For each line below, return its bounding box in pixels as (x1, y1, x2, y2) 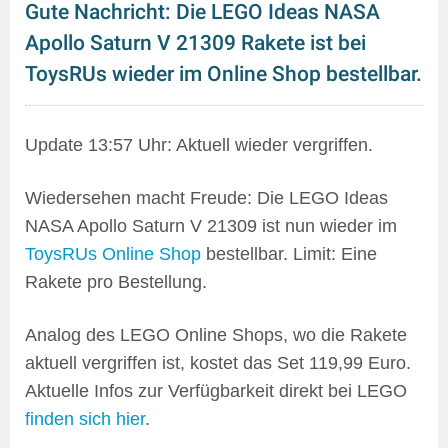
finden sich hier (25, 409, 145, 430)
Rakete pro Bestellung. (25, 272, 207, 293)
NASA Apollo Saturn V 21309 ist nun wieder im (25, 216, 397, 237)
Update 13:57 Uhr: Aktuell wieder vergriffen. (25, 135, 373, 156)
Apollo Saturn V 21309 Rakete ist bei (25, 31, 366, 56)
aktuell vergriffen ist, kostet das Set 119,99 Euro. (25, 353, 411, 374)
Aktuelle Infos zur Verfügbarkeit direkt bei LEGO (25, 381, 407, 402)
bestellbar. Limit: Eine (201, 244, 377, 265)
